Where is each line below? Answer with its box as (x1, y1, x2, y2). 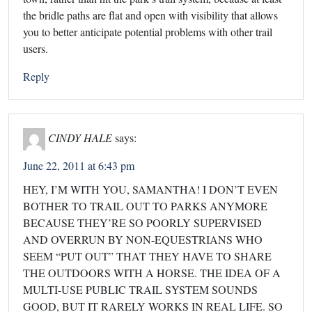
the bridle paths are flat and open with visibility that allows (23, 7, 278, 22)
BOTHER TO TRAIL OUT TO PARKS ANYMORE (23, 198, 267, 213)
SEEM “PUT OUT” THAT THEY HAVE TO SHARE (23, 248, 272, 263)
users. (23, 40, 48, 56)
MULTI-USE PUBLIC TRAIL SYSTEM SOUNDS (23, 281, 258, 297)
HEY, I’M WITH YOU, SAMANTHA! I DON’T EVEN (23, 181, 278, 196)
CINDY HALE (48, 130, 112, 145)
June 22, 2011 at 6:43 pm (23, 157, 134, 173)
